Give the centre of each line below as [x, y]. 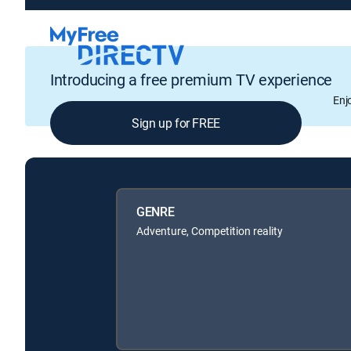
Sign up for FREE [176, 123]
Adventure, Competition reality [210, 230]
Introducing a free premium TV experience [191, 80]
